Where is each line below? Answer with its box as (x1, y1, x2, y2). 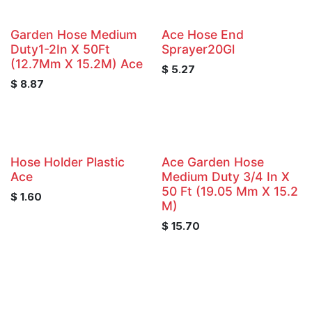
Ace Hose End (161, 26, 244, 42)
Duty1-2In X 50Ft (10, 41, 110, 56)
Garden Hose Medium (10, 26, 137, 42)
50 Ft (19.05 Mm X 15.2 (161, 183, 298, 198)
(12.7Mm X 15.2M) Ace (10, 56, 143, 71)
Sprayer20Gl (161, 41, 235, 56)
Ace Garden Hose (161, 154, 264, 169)
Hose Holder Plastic (10, 154, 125, 169)
